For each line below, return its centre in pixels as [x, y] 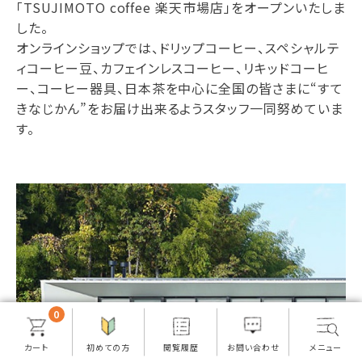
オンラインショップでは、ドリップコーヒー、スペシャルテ [178, 48]
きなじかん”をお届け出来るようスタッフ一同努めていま [180, 109]
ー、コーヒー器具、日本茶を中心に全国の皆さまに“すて [180, 88]
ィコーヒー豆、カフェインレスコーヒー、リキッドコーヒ [173, 68]
